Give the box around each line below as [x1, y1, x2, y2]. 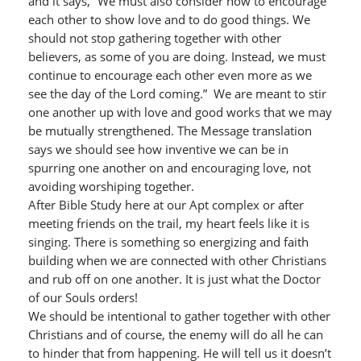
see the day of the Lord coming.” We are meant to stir [27, 85, 326, 102]
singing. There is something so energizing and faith [27, 234, 309, 250]
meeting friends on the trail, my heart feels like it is [27, 215, 309, 231]
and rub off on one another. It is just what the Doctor [27, 271, 321, 287]
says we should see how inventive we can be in [27, 141, 288, 157]
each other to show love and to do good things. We [27, 11, 310, 27]
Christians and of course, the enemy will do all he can [27, 326, 323, 342]
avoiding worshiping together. [27, 178, 194, 194]
